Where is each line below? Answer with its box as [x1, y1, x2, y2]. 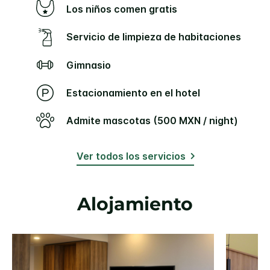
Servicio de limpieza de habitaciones [73, 31, 241, 43]
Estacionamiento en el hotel [72, 86, 200, 99]
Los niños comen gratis [72, 2, 177, 15]
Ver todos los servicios [76, 149, 186, 162]
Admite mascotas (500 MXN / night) [74, 114, 238, 127]
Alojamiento [77, 192, 193, 215]
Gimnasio [74, 58, 111, 71]
